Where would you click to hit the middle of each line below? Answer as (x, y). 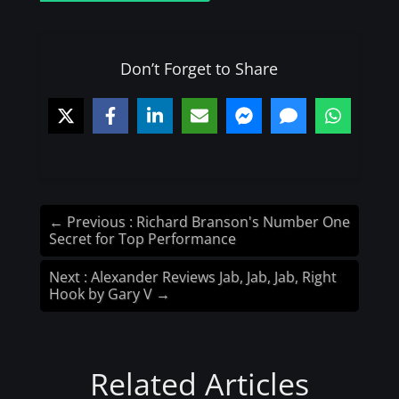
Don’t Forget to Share (199, 68)
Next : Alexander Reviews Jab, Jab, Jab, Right (192, 277)
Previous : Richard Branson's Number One (208, 221)
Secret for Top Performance (142, 238)
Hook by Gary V (100, 293)
